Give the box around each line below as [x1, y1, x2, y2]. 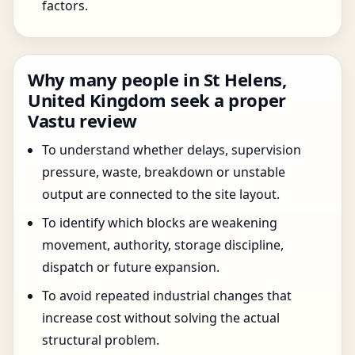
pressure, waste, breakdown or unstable [42, 163, 285, 181]
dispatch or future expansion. [42, 258, 219, 276]
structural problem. [42, 331, 159, 349]
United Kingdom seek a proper [28, 88, 286, 112]
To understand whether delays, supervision [42, 141, 301, 158]
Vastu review [28, 109, 137, 132]
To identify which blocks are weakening [42, 214, 277, 231]
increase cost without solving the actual [42, 309, 280, 326]
